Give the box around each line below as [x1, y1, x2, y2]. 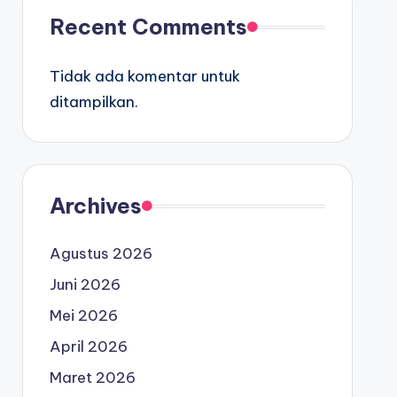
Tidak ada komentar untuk [49, 66, 240, 86]
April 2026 [49, 337, 128, 356]
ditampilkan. [49, 92, 138, 112]
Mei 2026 [49, 306, 118, 325]
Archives [49, 192, 142, 219]
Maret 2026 [49, 368, 136, 387]
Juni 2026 [49, 275, 121, 294]
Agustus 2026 [49, 244, 152, 263]
